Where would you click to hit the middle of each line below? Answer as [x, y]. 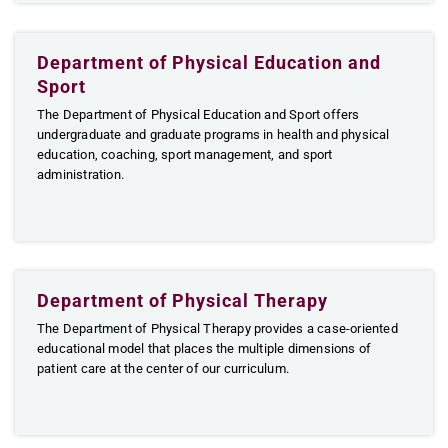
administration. [80, 174]
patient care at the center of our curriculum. [163, 368]
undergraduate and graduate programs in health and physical [213, 134]
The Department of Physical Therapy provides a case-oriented [217, 328]
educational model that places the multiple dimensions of [204, 348]
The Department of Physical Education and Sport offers [198, 114]
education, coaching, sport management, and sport [185, 154]
